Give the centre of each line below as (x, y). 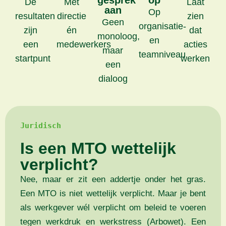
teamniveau (162, 55)
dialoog (113, 79)
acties (195, 45)
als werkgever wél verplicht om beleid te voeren (113, 208)
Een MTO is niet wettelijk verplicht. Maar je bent (113, 194)
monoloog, (119, 37)
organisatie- (162, 26)
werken (195, 59)
